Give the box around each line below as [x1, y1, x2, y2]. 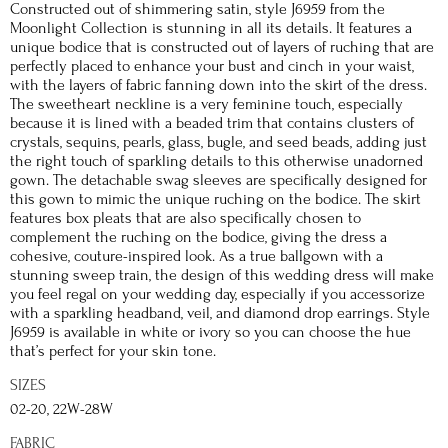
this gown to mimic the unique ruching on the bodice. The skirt [10, 190, 421, 208]
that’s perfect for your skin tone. [10, 342, 216, 360]
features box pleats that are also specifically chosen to [10, 209, 361, 227]
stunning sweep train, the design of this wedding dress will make [10, 266, 434, 284]
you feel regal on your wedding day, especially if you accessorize [10, 285, 425, 303]
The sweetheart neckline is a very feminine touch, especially [10, 95, 403, 113]
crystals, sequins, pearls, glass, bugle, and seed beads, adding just [10, 133, 427, 151]
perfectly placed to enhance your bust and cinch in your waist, [10, 57, 414, 75]
